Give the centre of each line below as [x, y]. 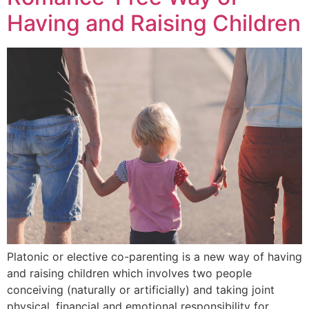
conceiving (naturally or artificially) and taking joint [141, 289]
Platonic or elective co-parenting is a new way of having [154, 256]
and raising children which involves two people [129, 273]
